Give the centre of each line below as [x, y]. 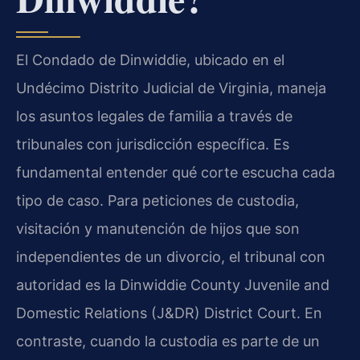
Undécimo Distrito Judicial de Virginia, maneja [171, 88]
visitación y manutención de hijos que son [158, 228]
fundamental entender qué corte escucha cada [176, 172]
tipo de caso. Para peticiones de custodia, [157, 200]
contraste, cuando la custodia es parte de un [168, 341]
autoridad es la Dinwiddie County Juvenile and [173, 284]
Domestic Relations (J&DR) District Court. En [169, 313]
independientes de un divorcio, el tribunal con [171, 256]
